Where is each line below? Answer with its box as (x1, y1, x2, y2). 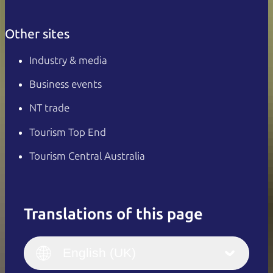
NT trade (29, 102, 69, 115)
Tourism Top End (29, 126, 106, 138)
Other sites (5, 26, 69, 41)
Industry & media (29, 54, 107, 66)
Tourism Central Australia (29, 149, 145, 162)
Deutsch (161, 250, 204, 264)
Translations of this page (24, 204, 203, 224)
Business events (29, 78, 102, 91)
